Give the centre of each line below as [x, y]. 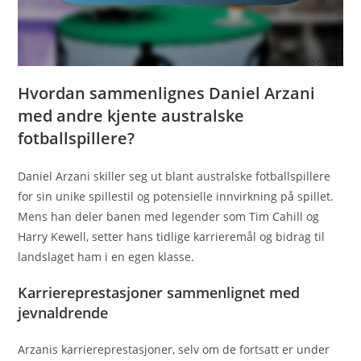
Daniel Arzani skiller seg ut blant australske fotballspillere [174, 176]
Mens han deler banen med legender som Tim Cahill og [169, 216]
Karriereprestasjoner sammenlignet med [159, 292]
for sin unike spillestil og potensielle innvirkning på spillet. [176, 196]
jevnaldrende [63, 312]
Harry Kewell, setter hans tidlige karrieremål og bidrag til [172, 236]
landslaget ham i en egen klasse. [106, 256]
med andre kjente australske [131, 115]
